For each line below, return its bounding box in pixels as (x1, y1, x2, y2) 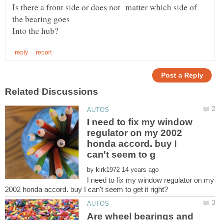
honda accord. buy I (87, 138, 177, 149)
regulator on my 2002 (87, 128, 183, 138)
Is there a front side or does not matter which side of (12, 1, 197, 13)
